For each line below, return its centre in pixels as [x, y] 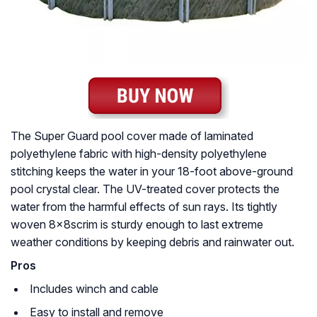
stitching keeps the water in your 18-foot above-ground [152, 172]
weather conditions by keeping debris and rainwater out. [152, 242]
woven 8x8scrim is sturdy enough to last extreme [137, 225]
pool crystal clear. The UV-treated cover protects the [145, 189]
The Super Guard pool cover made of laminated [132, 136]
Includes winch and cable [94, 289]
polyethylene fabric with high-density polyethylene [139, 154]
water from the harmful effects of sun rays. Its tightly [144, 207]
